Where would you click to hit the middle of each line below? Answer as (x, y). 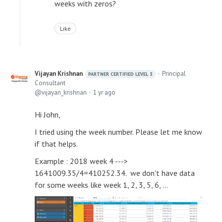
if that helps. (56, 144)
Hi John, (48, 114)
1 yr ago (104, 92)
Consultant (50, 83)
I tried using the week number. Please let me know (118, 132)
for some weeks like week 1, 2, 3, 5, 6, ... (101, 185)
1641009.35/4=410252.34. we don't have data (115, 173)
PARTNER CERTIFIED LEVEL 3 (120, 74)
